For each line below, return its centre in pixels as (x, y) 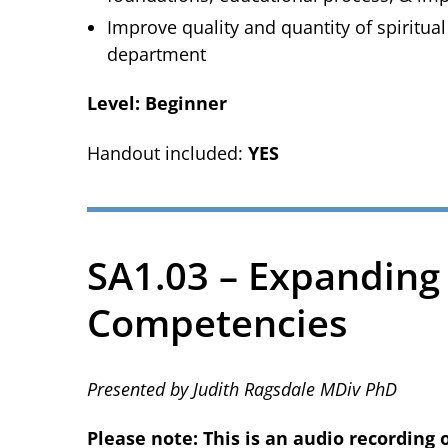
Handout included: (167, 152)
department (156, 53)
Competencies (217, 321)
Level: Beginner (157, 103)
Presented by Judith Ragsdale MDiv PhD (242, 388)
